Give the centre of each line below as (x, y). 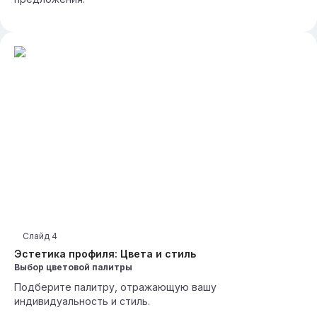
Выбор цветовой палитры (73, 267)
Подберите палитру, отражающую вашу (115, 287)
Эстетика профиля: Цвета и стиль (105, 254)
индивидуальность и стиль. (82, 301)
